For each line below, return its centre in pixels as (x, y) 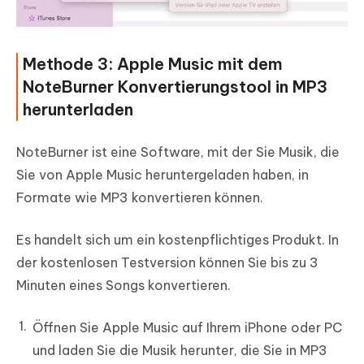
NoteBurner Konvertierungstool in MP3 (175, 87)
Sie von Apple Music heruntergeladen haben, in (162, 175)
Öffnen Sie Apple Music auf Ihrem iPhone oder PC (187, 328)
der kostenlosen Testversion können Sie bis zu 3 (167, 263)
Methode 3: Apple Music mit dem (153, 64)
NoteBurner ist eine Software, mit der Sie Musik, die (178, 152)
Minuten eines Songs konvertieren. (123, 286)
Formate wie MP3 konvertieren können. (140, 198)
